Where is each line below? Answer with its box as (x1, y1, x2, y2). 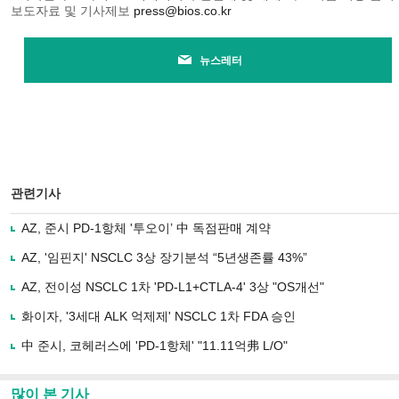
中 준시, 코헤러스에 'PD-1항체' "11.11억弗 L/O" (21, 338, 288, 353)
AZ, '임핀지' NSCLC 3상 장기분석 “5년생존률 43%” (21, 250, 307, 265)
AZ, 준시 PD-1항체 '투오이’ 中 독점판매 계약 (21, 221, 271, 235)
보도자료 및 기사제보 (11, 4, 134, 18)
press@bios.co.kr (134, 4, 232, 18)
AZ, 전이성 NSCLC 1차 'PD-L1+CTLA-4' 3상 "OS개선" (21, 280, 324, 294)
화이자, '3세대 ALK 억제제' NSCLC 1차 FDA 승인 (21, 309, 296, 323)
